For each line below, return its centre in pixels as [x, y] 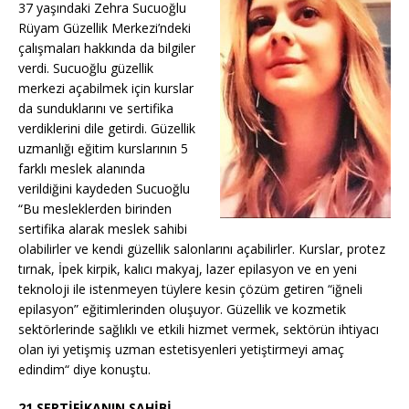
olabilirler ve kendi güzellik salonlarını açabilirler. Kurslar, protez [202, 249]
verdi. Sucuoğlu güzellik [86, 68]
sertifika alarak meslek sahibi [103, 229]
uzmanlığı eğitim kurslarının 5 [103, 149]
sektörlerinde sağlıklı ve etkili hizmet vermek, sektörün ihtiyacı [199, 330]
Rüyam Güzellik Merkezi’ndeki [105, 28]
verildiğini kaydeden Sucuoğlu [104, 189]
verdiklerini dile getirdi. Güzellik [107, 129]
